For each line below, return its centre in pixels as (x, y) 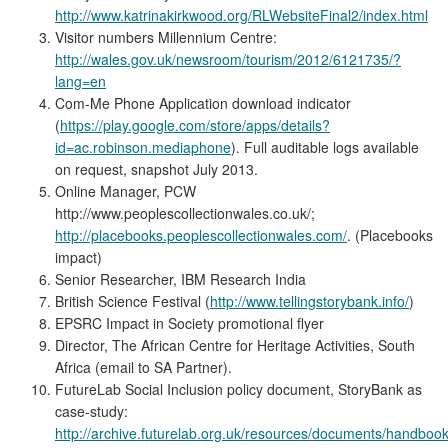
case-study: (91, 410)
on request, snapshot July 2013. (156, 168)
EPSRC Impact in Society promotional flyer (189, 322)
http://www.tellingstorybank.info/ (309, 300)
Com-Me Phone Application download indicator (203, 102)
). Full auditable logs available (325, 146)
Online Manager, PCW (125, 190)
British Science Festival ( (132, 300)
